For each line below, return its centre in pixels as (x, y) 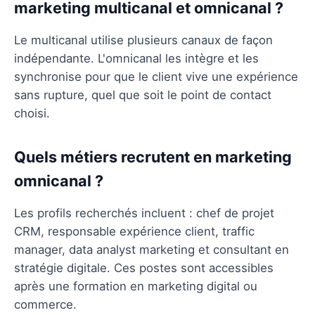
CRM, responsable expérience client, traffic (134, 231)
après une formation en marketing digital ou (136, 286)
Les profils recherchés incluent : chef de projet (144, 213)
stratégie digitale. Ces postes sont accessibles (144, 268)
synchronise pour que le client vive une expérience (156, 76)
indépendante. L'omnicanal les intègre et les (136, 58)
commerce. (45, 304)
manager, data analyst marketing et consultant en (152, 249)
